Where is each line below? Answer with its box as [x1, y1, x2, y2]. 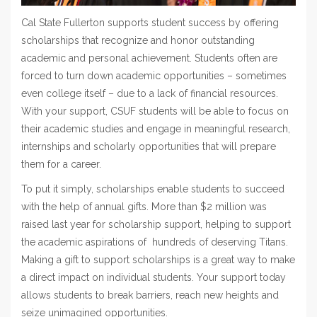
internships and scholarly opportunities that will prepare [21, 140, 276, 152]
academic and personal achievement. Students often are [21, 52, 277, 64]
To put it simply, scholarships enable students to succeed [21, 183, 284, 195]
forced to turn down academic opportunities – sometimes [21, 69, 287, 81]
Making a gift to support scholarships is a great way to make [21, 253, 295, 265]
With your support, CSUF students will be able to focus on [21, 105, 289, 117]
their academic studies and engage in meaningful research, [21, 122, 290, 134]
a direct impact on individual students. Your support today [21, 271, 286, 283]
